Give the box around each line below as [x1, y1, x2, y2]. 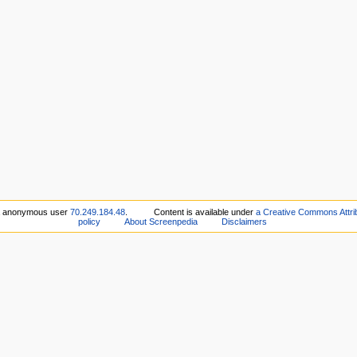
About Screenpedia [124, 217, 198, 227]
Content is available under [153, 207, 256, 218]
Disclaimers [221, 217, 267, 227]
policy [78, 217, 101, 227]
